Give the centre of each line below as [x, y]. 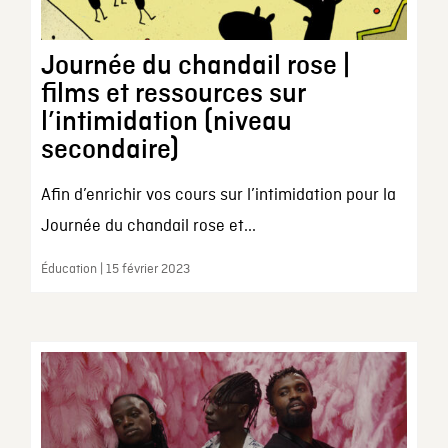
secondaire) [109, 150]
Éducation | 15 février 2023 [115, 270]
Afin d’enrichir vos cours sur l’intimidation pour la [218, 196]
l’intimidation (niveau [166, 122]
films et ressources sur [172, 94]
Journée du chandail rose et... [148, 227]
